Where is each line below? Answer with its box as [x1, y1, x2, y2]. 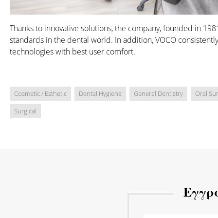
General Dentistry [134, 89, 183, 98]
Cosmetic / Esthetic [14, 89, 67, 98]
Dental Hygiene [79, 89, 122, 98]
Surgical [14, 107, 36, 116]
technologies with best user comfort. [10, 46, 135, 57]
